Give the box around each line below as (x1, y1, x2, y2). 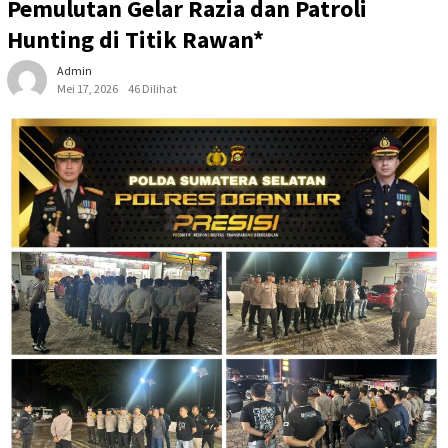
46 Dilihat (128, 81, 177, 97)
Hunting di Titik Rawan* (7, 24, 264, 56)
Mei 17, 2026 (57, 81, 118, 97)
